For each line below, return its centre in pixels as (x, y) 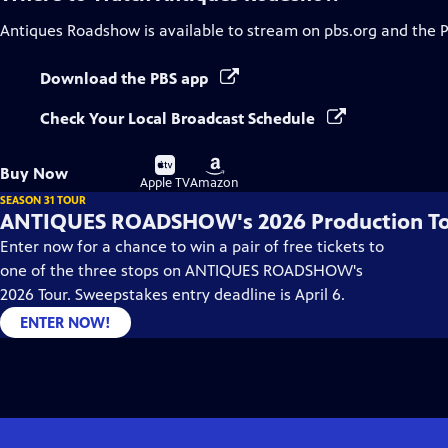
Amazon (214, 183)
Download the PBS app (126, 78)
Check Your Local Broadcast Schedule (179, 118)
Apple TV (165, 183)
